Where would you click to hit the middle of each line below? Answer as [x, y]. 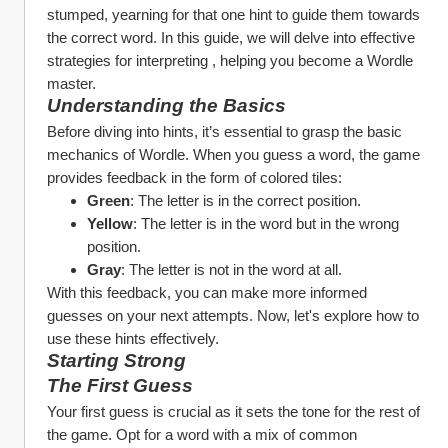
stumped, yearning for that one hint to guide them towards [233, 14]
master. [71, 83]
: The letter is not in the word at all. [231, 269]
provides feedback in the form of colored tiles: [194, 177]
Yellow [110, 223]
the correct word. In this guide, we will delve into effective [231, 37]
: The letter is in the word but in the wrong [266, 223]
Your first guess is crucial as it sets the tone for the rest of [233, 411]
